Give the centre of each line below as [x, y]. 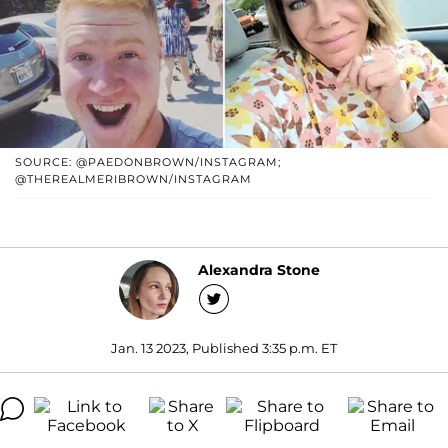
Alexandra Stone [258, 270]
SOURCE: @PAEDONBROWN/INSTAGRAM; [148, 161]
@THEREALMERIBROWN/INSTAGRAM [133, 178]
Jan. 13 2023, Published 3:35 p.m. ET [224, 347]
